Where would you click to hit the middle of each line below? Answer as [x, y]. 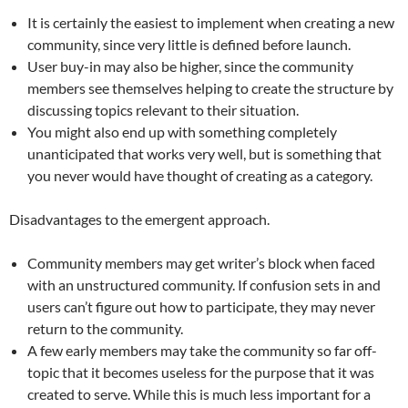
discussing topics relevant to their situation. [163, 110]
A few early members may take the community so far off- [202, 350]
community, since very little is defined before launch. [189, 44]
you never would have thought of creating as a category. [200, 175]
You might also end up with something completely [182, 132]
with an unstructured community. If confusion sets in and [204, 285]
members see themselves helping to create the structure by [210, 88]
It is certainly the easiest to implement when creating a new [211, 22]
